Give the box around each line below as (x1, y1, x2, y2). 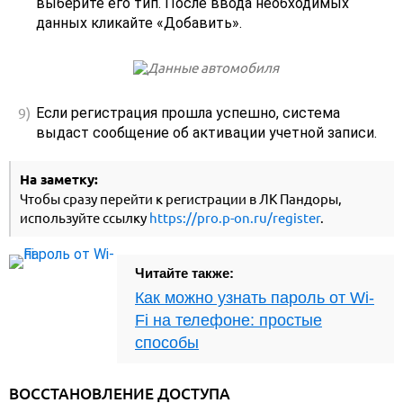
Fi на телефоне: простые (135, 311, 322, 330)
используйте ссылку (20, 210, 149, 227)
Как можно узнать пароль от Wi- (135, 289, 374, 308)
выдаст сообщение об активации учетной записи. (36, 124, 377, 142)
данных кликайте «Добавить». (36, 14, 242, 32)
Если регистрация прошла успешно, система (36, 104, 340, 122)
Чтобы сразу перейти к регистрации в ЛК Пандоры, (20, 192, 342, 208)
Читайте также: (135, 265, 234, 282)
